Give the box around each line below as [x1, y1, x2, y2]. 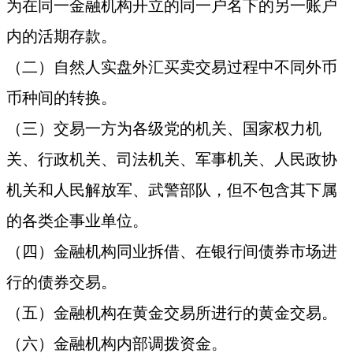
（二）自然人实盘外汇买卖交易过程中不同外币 [6, 58, 338, 76]
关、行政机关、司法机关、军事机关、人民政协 [6, 150, 338, 169]
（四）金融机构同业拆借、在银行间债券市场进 [6, 243, 338, 261]
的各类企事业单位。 [6, 212, 149, 230]
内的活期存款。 [6, 28, 117, 46]
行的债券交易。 [6, 273, 117, 292]
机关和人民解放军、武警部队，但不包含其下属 [6, 181, 338, 199]
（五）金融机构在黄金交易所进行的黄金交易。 [6, 304, 338, 322]
